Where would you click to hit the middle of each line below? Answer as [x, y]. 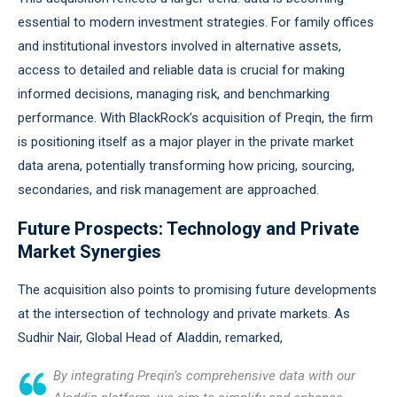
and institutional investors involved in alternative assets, [179, 46]
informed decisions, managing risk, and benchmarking [174, 94]
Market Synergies [90, 252]
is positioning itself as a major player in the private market [186, 142]
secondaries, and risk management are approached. [168, 190]
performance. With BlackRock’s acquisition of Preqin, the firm [195, 118]
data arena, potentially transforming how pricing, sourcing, [186, 166]
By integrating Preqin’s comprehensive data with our [204, 376]
